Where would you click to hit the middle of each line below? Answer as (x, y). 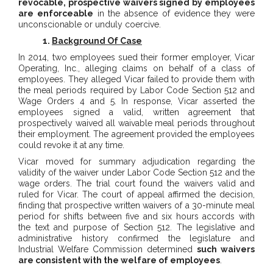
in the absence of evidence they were (174, 14)
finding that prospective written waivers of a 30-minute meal (136, 206)
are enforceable (56, 14)
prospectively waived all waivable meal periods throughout (136, 123)
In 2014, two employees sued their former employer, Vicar (136, 58)
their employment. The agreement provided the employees (136, 134)
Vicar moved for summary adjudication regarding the (136, 162)
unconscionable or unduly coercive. (90, 25)
